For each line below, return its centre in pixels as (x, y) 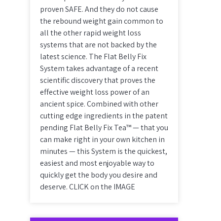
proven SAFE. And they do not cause (99, 9)
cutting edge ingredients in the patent (104, 116)
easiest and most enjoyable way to (97, 163)
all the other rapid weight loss (91, 33)
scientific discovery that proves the (98, 80)
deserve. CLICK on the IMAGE (88, 187)
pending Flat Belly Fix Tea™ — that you (104, 128)
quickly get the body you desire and (99, 175)
